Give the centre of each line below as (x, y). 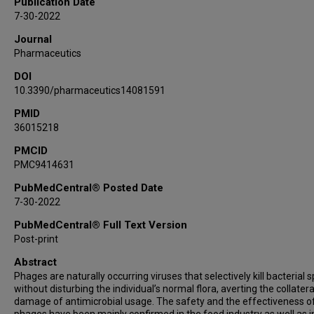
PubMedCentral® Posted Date (89, 188)
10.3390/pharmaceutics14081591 (90, 90)
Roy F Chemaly (53, 26)
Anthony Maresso (61, 9)
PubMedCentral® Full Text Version (101, 225)
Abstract (35, 262)
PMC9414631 (44, 165)
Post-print (36, 239)
